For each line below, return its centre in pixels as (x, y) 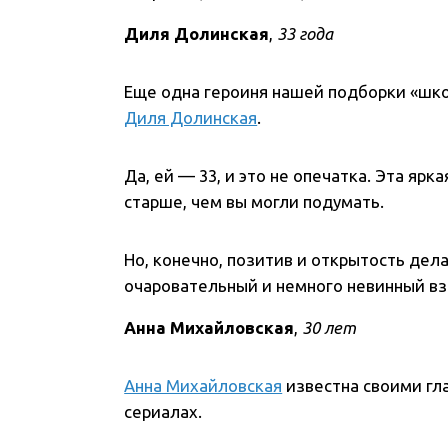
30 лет (329, 328)
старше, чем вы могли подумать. (254, 202)
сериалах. (163, 412)
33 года (303, 34)
